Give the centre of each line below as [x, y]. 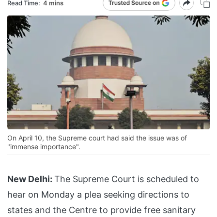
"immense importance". [44, 147]
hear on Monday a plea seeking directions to [98, 195]
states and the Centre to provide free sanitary [101, 210]
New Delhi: [30, 179]
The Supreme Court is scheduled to [127, 179]
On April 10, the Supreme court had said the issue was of [97, 138]
